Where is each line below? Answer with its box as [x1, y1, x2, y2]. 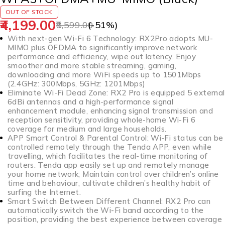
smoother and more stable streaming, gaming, [8, 60, 177, 70]
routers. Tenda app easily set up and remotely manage [8, 160, 209, 170]
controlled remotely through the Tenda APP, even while [8, 142, 211, 152]
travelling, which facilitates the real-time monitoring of [8, 151, 208, 161]
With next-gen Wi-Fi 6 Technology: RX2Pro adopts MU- [8, 33, 213, 43]
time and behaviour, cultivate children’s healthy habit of [8, 178, 211, 188]
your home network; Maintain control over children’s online [8, 169, 219, 179]
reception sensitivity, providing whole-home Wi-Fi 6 [8, 115, 196, 125]
